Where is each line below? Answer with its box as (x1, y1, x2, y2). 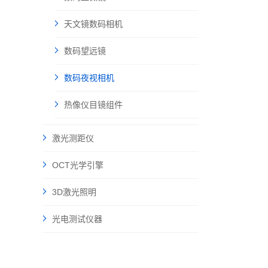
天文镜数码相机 (64, 19, 123, 29)
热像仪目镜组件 (64, 100, 123, 109)
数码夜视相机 (64, 73, 114, 83)
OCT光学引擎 (52, 160, 103, 170)
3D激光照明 (52, 187, 96, 197)
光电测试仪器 (52, 214, 102, 224)
